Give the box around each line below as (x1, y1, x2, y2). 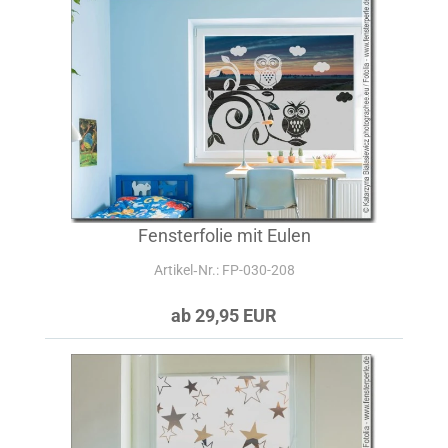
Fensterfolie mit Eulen (137, 225, 311, 246)
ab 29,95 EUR (171, 305, 277, 326)
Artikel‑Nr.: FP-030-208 (153, 262, 295, 278)
